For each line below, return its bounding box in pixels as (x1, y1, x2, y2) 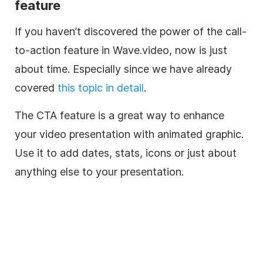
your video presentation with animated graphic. (15, 127, 244, 140)
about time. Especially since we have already (15, 62, 232, 75)
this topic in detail (58, 81, 144, 94)
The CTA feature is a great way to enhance (15, 109, 224, 122)
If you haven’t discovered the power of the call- (15, 25, 247, 38)
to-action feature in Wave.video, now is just (15, 43, 227, 56)
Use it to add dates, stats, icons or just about (15, 146, 237, 159)
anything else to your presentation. (15, 165, 184, 178)
